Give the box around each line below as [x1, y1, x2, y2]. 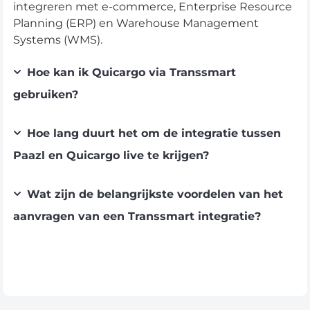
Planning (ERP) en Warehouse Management [13, 16, 259, 30]
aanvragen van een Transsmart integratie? [13, 209, 262, 223]
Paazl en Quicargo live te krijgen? [13, 148, 210, 162]
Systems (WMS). [13, 33, 103, 46]
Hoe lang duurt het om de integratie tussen [26, 126, 281, 140]
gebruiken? [13, 87, 79, 101]
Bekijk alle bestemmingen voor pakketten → [25, 24, 275, 37]
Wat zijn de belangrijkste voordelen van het [26, 187, 283, 201]
